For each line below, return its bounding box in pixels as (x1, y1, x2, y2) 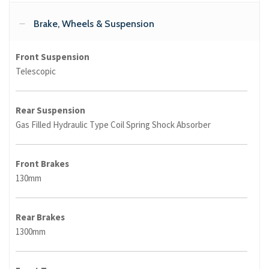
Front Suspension (16, 51, 89, 63)
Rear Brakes (16, 211, 65, 223)
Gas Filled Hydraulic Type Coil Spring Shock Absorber (16, 119, 211, 131)
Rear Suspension (16, 104, 85, 116)
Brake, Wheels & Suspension (34, 18, 154, 30)
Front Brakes (16, 158, 69, 170)
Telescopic (16, 65, 56, 77)
